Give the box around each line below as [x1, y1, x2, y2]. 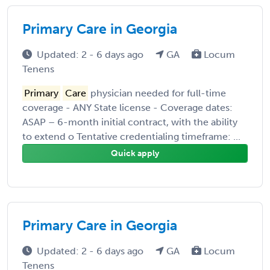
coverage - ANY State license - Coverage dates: [22, 101, 233, 113]
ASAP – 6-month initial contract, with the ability [22, 116, 237, 128]
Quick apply [111, 148, 159, 159]
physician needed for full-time [87, 87, 226, 99]
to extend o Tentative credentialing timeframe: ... [22, 130, 240, 142]
